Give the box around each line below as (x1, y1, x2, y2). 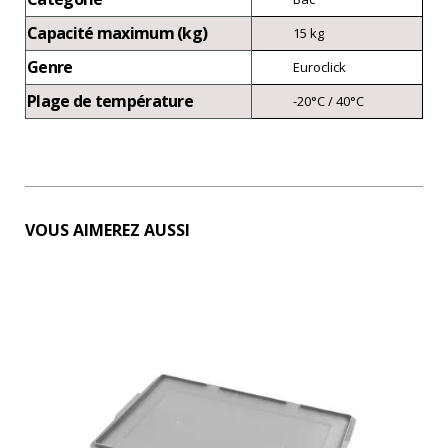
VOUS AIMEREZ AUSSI (25, 219, 190, 242)
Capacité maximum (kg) (27, 22, 208, 45)
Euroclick (293, 58, 346, 77)
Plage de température (27, 90, 193, 113)
